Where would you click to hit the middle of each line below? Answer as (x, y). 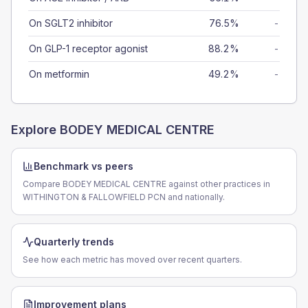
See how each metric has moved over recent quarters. (132, 260)
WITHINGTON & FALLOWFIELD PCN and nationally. (124, 197)
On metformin (59, 74)
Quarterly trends (74, 242)
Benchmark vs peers (84, 166)
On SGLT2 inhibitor (71, 23)
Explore (35, 130)
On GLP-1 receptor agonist (88, 48)
